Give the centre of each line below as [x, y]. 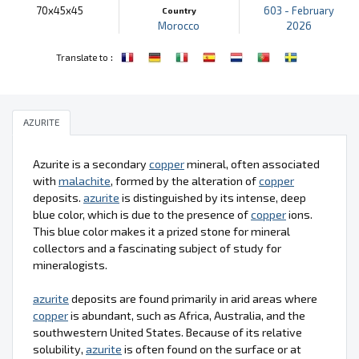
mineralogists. [70, 264]
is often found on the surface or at [212, 349]
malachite [85, 180]
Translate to [82, 56]
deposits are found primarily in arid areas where [193, 298]
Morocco [179, 25]
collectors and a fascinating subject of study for [157, 248]
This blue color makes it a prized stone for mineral [161, 231]
